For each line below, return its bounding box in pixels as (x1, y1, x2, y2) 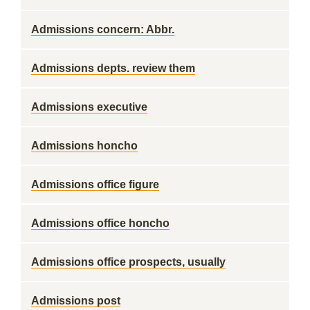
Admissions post (31, 295, 120, 307)
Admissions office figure (31, 179, 159, 190)
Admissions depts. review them (31, 62, 195, 74)
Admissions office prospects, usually (31, 256, 226, 268)
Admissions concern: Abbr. (31, 24, 174, 35)
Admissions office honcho (31, 217, 170, 229)
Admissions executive (31, 101, 147, 113)
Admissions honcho (31, 140, 138, 152)
